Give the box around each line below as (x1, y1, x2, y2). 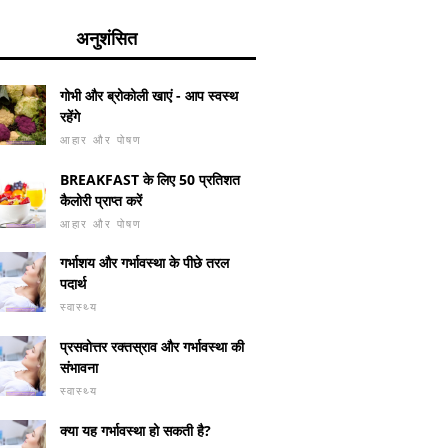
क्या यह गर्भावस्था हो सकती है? (60, 421, 211, 440)
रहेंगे (60, 107, 80, 127)
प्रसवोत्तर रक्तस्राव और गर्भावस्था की (60, 337, 244, 357)
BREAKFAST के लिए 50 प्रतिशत (60, 169, 240, 189)
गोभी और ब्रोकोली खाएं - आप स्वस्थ (60, 86, 238, 106)
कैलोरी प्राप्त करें (60, 190, 142, 210)
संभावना (60, 358, 98, 378)
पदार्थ (60, 274, 86, 294)
